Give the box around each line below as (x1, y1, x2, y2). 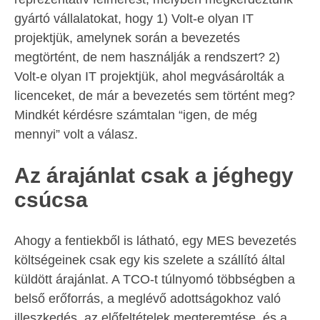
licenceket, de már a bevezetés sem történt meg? (14, 89, 295, 104)
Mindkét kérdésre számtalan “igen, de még (14, 108, 257, 123)
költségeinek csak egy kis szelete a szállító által (14, 253, 285, 268)
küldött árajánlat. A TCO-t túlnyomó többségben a (14, 272, 295, 287)
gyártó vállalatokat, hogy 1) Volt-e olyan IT (14, 11, 254, 26)
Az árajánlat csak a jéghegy (14, 164, 294, 188)
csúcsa (14, 188, 88, 212)
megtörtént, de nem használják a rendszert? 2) (14, 50, 280, 65)
